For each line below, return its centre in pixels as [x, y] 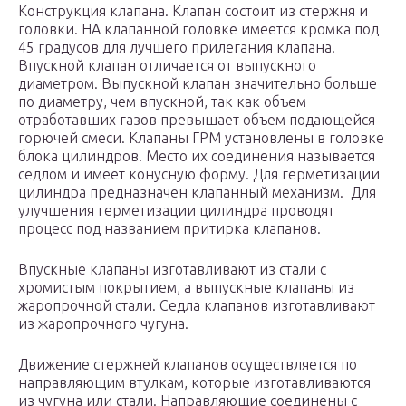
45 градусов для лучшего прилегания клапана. [177, 48]
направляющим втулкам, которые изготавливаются [194, 383]
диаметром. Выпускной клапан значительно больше [198, 84]
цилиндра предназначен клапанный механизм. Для [197, 193]
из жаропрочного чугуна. [103, 324]
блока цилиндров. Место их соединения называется [197, 156]
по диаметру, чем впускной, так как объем [162, 102]
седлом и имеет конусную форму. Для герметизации [199, 174]
